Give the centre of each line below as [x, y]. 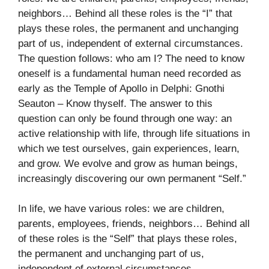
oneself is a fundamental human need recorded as [130, 73]
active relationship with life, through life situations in [134, 133]
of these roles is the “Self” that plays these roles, [128, 239]
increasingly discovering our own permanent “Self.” [132, 178]
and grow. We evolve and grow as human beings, [128, 163]
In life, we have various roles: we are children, [121, 209]
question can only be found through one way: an [125, 118]
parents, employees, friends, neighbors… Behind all [134, 224]
